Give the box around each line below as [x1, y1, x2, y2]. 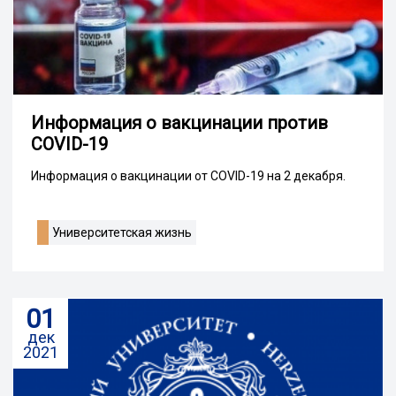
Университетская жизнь [52, 225, 192, 240]
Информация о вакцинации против [31, 112, 328, 134]
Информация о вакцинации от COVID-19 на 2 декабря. [31, 169, 346, 184]
